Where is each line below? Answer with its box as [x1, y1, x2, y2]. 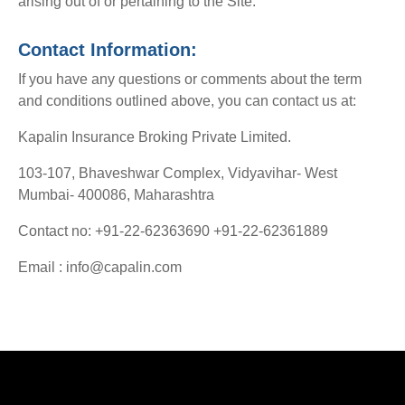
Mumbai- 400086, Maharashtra [18, 187, 214, 203]
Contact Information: [18, 40, 197, 61]
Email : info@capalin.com [18, 259, 182, 276]
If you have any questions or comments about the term [18, 71, 362, 88]
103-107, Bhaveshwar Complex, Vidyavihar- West [18, 165, 337, 182]
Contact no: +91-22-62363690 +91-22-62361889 [18, 223, 328, 240]
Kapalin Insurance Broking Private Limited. [18, 129, 291, 146]
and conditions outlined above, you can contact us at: [18, 93, 356, 109]
